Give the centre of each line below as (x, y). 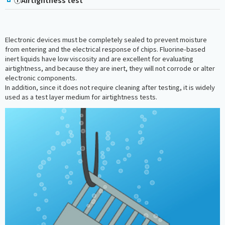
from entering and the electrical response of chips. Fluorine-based (105, 49)
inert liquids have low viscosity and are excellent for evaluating (99, 58)
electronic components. (41, 77)
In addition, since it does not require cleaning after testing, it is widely (110, 87)
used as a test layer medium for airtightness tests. (81, 96)
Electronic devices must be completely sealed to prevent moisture (106, 39)
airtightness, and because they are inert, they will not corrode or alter (110, 68)
